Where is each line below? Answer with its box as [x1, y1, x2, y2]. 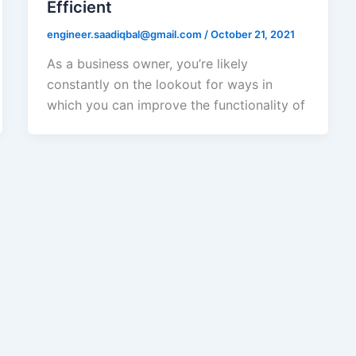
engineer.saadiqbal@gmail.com [46, 27, 204, 41]
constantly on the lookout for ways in [46, 76, 273, 93]
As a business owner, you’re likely [46, 56, 248, 72]
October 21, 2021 [210, 27, 295, 41]
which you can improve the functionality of [46, 97, 305, 114]
